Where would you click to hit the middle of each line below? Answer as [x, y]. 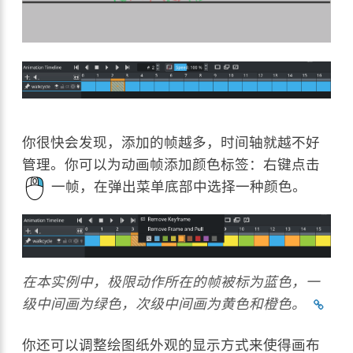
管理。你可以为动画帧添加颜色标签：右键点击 [171, 164]
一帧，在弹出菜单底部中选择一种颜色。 [177, 187]
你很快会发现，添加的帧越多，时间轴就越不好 [171, 142]
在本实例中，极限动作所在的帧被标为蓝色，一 [171, 282]
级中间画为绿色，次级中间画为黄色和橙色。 [164, 304]
